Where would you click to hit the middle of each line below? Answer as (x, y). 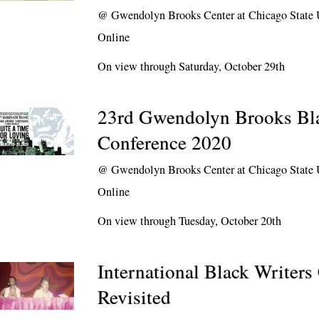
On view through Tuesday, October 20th (190, 221)
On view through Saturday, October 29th (192, 66)
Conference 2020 (165, 142)
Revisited (135, 297)
